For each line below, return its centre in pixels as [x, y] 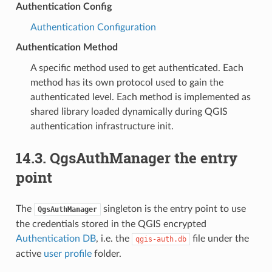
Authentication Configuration [93, 27]
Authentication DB [56, 238]
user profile [67, 253]
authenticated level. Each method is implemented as [140, 97]
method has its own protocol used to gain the [127, 82]
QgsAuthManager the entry [143, 158]
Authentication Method [66, 47]
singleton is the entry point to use [173, 209]
